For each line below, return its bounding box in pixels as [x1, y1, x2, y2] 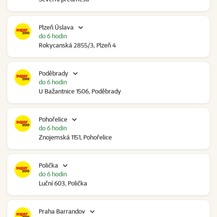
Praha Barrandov [39, 207, 85, 216]
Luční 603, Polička [39, 179, 87, 187]
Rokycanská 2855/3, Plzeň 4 [39, 41, 116, 49]
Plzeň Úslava [39, 23, 74, 31]
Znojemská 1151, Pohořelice [39, 133, 112, 141]
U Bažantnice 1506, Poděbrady [39, 87, 121, 95]
